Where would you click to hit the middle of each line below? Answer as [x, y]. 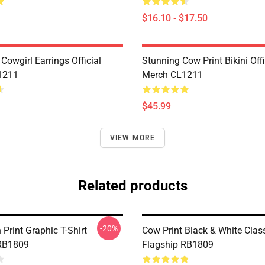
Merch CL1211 [172, 75]
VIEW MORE [132, 138]
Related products [132, 186]
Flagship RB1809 [178, 245]
